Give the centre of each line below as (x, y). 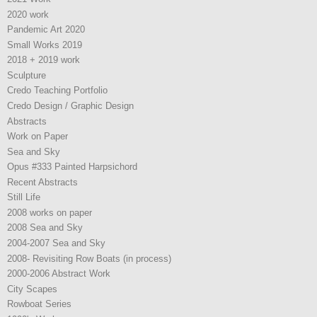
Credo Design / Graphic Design (70, 105)
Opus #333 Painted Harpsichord (72, 167)
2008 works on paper (50, 212)
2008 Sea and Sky (45, 228)
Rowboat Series (39, 304)
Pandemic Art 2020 (46, 30)
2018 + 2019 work (44, 60)
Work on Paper (38, 137)
